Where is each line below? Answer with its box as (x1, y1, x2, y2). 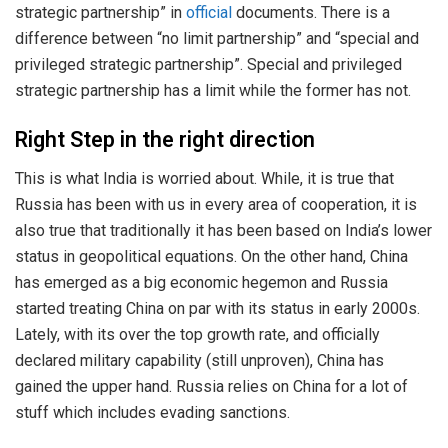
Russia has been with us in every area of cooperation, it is (15, 194, 417, 214)
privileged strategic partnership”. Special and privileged (15, 54, 402, 74)
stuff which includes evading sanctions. (15, 402, 290, 422)
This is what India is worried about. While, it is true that (15, 168, 394, 188)
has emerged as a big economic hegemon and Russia (15, 272, 388, 292)
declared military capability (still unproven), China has (15, 350, 384, 370)
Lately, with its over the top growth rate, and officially (15, 324, 380, 344)
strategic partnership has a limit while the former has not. (15, 80, 411, 100)
